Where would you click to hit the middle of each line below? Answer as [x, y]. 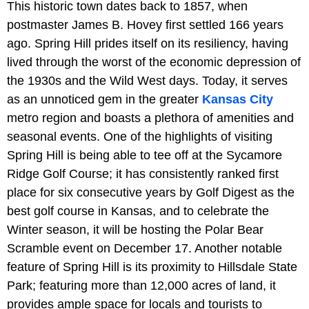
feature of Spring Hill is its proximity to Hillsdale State [152, 267]
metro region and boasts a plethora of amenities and [150, 118]
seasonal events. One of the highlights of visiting [140, 136]
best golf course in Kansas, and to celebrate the [138, 211]
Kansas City [236, 99]
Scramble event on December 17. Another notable [144, 248]
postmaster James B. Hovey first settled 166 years [145, 24]
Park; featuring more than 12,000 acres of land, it [141, 285]
